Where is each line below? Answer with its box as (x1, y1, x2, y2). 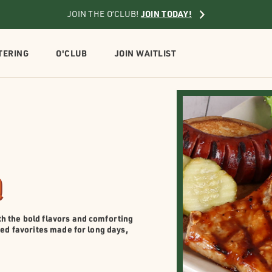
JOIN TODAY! (140, 8, 192, 19)
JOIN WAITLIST (114, 47, 177, 59)
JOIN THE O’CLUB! (67, 11, 141, 19)
